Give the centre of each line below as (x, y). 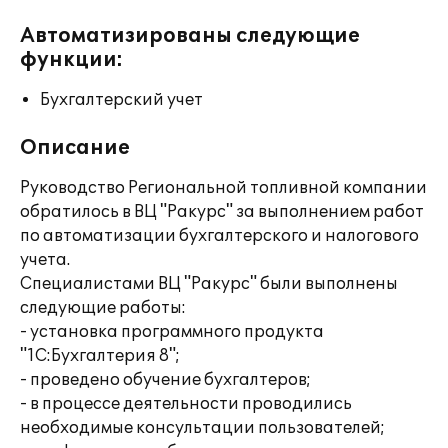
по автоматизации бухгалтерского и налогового (219, 236)
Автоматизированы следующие (190, 36)
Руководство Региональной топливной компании (223, 188)
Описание (75, 148)
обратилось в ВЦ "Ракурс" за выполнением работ (222, 212)
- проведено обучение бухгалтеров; (165, 380)
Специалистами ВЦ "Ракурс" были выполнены (209, 284)
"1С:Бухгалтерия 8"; (100, 356)
